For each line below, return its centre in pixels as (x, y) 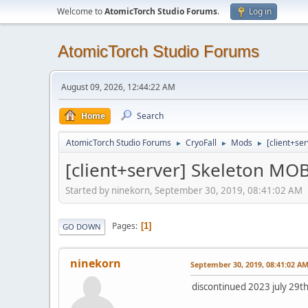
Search (150, 116)
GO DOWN (82, 226)
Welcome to (81, 11)
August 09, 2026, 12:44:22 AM (118, 87)
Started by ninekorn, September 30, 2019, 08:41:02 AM (184, 190)
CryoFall (201, 143)
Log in (260, 11)
